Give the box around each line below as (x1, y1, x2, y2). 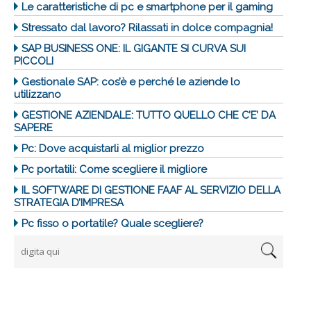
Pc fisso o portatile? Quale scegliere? (22, 217, 203, 230)
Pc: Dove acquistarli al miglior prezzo (22, 142, 204, 155)
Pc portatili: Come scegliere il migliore (22, 162, 207, 176)
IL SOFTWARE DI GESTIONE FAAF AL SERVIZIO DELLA (22, 183, 280, 196)
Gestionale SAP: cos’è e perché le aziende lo (22, 75, 240, 88)
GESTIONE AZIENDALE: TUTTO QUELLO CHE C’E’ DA (22, 108, 276, 121)
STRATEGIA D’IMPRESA (14, 196, 124, 209)
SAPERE (14, 121, 53, 134)
